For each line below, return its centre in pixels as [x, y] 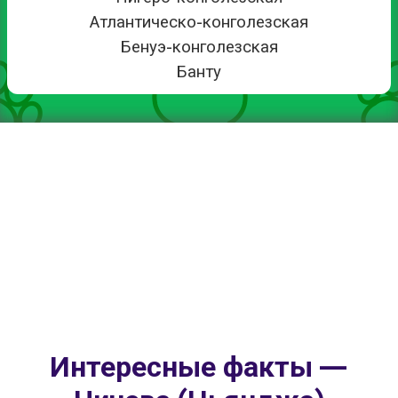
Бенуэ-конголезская [199, 47]
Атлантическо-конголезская [199, 22]
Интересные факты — [199, 368]
